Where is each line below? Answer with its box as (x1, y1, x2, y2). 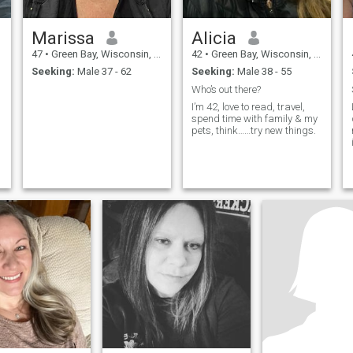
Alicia (191, 27, 236, 48)
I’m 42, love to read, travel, (191, 101, 305, 113)
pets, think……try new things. (191, 124, 316, 137)
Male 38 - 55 (234, 65, 292, 78)
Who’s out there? (191, 83, 261, 95)
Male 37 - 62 (74, 65, 132, 78)
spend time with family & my (191, 113, 318, 125)
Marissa (31, 27, 95, 48)
